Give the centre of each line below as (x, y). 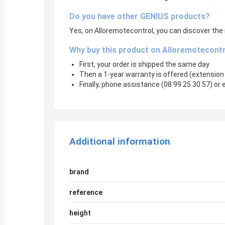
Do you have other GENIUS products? (140, 16)
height (80, 213)
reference (86, 192)
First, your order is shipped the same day (144, 64)
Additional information (120, 141)
